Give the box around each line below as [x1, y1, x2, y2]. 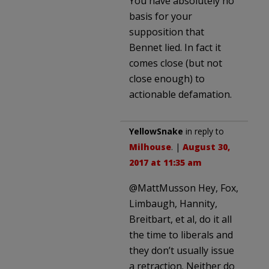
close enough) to [129, 71, 205, 85]
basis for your [129, 9, 192, 23]
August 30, [183, 141, 230, 153]
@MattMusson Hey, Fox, [129, 181, 238, 195]
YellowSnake [129, 125, 183, 137]
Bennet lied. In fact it [129, 40, 221, 54]
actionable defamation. [129, 87, 232, 101]
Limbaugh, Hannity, [129, 196, 217, 210]
